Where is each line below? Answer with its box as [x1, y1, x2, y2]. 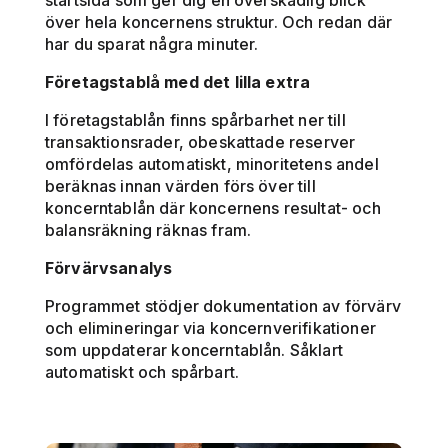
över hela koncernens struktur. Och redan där [45, 11, 393, 32]
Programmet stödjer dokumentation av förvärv [45, 295, 401, 316]
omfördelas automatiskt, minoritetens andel [45, 153, 379, 174]
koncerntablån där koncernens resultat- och [45, 197, 381, 218]
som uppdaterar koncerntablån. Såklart [45, 339, 343, 360]
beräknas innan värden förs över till [45, 175, 316, 196]
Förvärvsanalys [45, 257, 173, 278]
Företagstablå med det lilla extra [45, 71, 311, 92]
